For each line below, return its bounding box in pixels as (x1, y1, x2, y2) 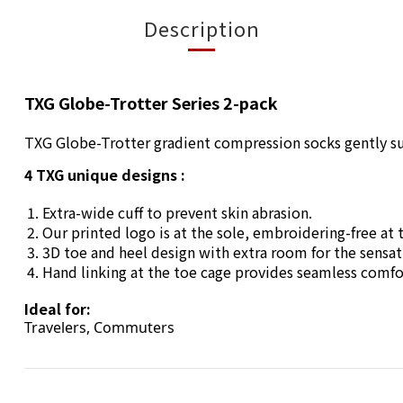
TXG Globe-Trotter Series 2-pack (24, 91, 278, 115)
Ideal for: (24, 298, 91, 320)
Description (143, 13, 260, 43)
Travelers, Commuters (24, 318, 175, 338)
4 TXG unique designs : (24, 164, 185, 186)
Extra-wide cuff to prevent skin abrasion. (42, 201, 312, 224)
